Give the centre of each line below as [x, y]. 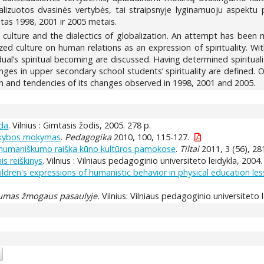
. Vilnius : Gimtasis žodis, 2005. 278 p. [80, 125]
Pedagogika [88, 137]
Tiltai [190, 148]
